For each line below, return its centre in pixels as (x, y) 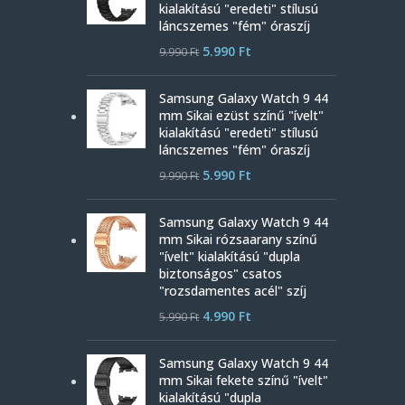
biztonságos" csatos (221, 273)
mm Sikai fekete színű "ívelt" (244, 380)
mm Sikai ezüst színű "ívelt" (242, 115)
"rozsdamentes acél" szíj (233, 291)
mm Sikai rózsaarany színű (239, 239)
